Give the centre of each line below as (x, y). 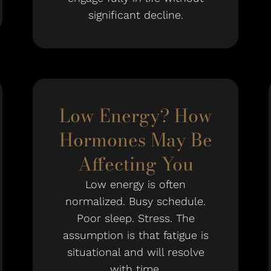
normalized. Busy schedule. (135, 201)
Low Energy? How (135, 116)
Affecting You (135, 164)
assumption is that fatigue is (135, 235)
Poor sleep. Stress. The (135, 218)
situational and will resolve (135, 252)
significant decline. (135, 15)
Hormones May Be (135, 140)
